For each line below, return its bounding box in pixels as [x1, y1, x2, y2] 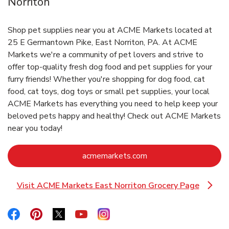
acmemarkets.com [82, 150, 147, 162]
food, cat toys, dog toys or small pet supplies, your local [8, 85, 210, 97]
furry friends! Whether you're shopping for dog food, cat [8, 73, 205, 85]
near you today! [8, 122, 62, 134]
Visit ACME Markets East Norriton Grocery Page [16, 179, 199, 191]
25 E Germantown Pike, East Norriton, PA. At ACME [8, 36, 197, 48]
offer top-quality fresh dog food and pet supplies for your [8, 61, 212, 73]
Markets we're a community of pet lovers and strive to [8, 49, 203, 60]
